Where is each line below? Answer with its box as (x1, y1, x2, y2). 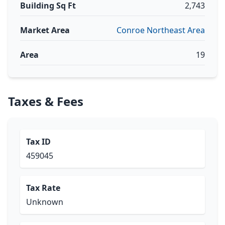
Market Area (20, 25, 70, 36)
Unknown (26, 196, 63, 207)
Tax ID (26, 136, 51, 147)
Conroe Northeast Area (117, 25, 205, 36)
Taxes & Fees (8, 93, 83, 109)
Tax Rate (26, 182, 60, 193)
